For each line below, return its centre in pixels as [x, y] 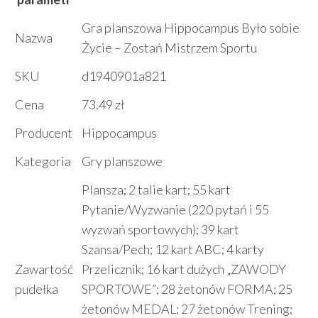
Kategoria [43, 161]
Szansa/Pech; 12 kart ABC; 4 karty [173, 250]
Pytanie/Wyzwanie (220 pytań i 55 [175, 210]
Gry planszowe [122, 161]
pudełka [37, 289]
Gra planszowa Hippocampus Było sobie [191, 28]
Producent [44, 133]
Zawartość [44, 269]
